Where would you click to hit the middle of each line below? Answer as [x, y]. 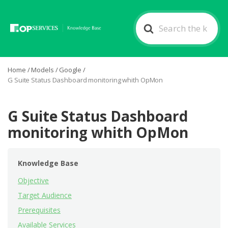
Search [149, 19]
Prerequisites [39, 210]
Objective [33, 180]
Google [70, 70]
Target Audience [45, 195]
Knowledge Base [48, 163]
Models [42, 70]
